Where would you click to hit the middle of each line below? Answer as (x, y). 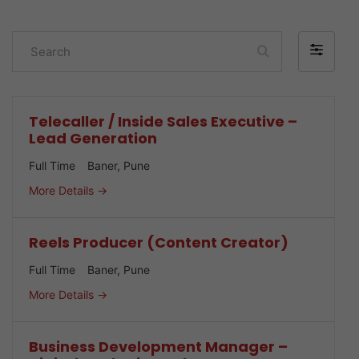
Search (32, 42)
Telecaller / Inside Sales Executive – (163, 121)
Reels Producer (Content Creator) (159, 243)
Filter (323, 53)
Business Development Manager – (158, 347)
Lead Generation (93, 138)
